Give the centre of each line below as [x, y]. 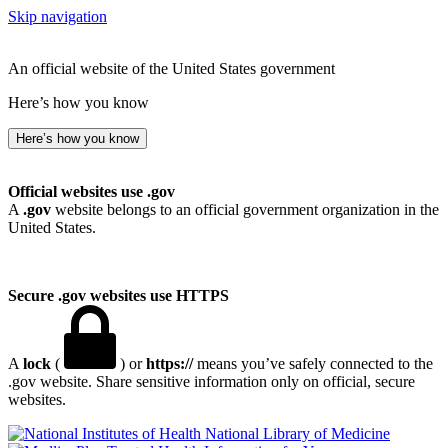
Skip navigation [57, 16]
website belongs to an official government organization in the [245, 209]
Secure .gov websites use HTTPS [118, 295]
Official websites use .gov [91, 191]
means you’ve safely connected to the [313, 363]
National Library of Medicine [297, 433]
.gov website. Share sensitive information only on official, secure [211, 381]
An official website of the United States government [171, 68]
